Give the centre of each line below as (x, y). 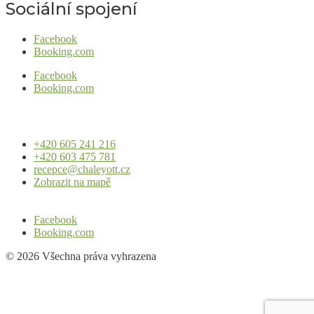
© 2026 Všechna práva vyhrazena (81, 256)
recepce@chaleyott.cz (82, 169)
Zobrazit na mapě (72, 182)
